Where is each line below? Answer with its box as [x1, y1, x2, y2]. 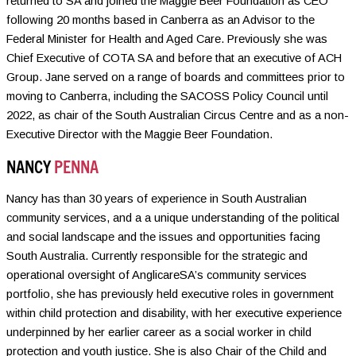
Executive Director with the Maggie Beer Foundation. [6, 127, 273, 141]
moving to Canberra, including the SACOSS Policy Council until [6, 89, 328, 103]
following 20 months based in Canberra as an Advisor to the [6, 13, 315, 26]
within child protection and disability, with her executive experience [6, 306, 342, 319]
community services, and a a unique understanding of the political [6, 211, 339, 224]
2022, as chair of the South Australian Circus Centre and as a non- [6, 108, 349, 122]
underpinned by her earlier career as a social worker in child [6, 325, 311, 339]
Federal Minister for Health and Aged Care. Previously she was [6, 32, 327, 45]
